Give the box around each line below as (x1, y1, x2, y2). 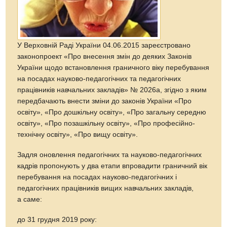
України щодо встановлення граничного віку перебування (17, 63, 210, 71)
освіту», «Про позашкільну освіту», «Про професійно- (17, 119, 196, 127)
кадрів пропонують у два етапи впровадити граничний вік (17, 162, 208, 170)
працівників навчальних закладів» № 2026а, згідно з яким (17, 86, 207, 94)
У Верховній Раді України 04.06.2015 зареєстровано (17, 41, 191, 49)
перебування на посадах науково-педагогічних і (17, 173, 177, 181)
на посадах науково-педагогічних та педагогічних (17, 74, 181, 83)
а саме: (17, 195, 43, 203)
